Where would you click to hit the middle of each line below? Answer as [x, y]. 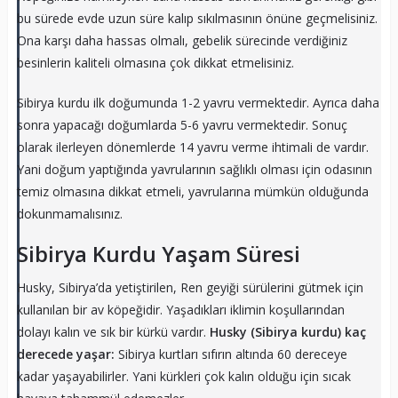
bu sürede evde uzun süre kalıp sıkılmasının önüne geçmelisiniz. [197, 18]
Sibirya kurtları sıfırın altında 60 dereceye [232, 354]
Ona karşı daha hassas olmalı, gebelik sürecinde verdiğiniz [182, 40]
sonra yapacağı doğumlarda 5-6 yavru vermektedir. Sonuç [182, 124]
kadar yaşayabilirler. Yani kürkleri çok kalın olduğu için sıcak [183, 376]
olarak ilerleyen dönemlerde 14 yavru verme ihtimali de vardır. [192, 147]
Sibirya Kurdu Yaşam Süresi [158, 253]
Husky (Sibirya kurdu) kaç [287, 331]
